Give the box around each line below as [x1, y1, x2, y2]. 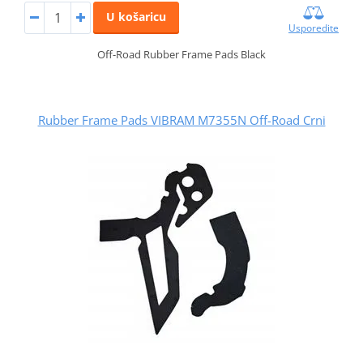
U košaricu [105, 9, 166, 25]
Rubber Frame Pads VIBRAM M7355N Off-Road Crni [37, 112, 326, 129]
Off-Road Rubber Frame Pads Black [97, 47, 266, 62]
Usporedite [288, 21, 340, 36]
